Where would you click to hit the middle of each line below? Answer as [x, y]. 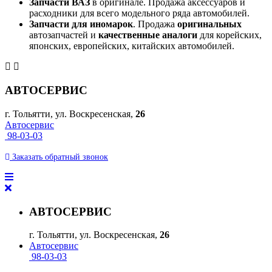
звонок [94, 157]
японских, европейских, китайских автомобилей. [132, 46]
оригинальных [209, 24]
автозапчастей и [64, 35]
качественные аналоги [148, 35]
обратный [61, 157]
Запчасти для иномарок [81, 24]
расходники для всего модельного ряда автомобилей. [139, 13]
